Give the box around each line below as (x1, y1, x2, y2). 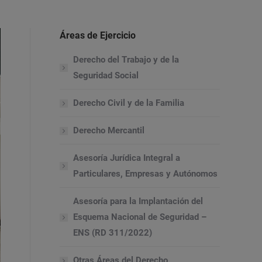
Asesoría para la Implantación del (73, 196, 203, 206)
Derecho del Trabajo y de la (73, 54, 179, 65)
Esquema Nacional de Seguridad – (73, 212, 206, 222)
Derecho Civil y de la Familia (73, 98, 184, 108)
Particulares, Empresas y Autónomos (73, 168, 218, 179)
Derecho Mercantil (73, 125, 144, 136)
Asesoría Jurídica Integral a (73, 153, 180, 163)
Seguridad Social (73, 70, 139, 81)
